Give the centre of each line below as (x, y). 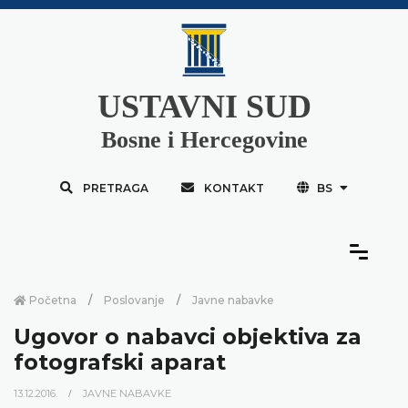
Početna (51, 300)
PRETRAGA (115, 188)
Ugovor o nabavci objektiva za (188, 336)
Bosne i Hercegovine (204, 139)
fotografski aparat (120, 362)
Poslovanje (134, 300)
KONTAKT (234, 188)
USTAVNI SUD (204, 106)
